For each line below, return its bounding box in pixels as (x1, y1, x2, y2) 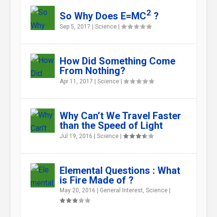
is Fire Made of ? (59, 174, 134, 186)
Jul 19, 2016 (59, 133, 93, 140)
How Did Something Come (59, 55, 175, 67)
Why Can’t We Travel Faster (59, 110, 181, 122)
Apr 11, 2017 (59, 78, 93, 85)
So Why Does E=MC (59, 10, 146, 22)
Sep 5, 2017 (59, 23, 91, 31)
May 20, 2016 (59, 187, 95, 194)
